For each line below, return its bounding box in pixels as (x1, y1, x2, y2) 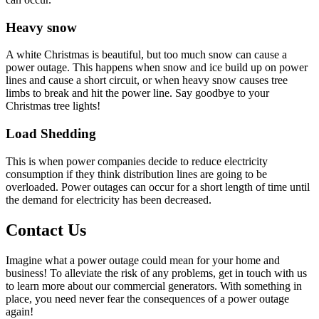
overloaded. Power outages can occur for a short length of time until (6, 180, 310, 193)
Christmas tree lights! (6, 100, 100, 113)
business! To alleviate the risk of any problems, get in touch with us (6, 266, 307, 279)
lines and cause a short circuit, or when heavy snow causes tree (6, 74, 288, 87)
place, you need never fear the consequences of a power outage (6, 292, 289, 305)
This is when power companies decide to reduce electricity (6, 155, 268, 167)
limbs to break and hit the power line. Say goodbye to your (6, 87, 269, 100)
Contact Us (6, 220, 86, 239)
